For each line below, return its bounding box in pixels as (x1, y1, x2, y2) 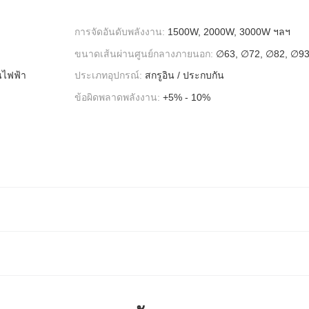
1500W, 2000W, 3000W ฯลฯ (168, 26, 290, 37)
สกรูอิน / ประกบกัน (145, 70, 224, 81)
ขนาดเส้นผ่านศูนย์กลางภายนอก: (74, 48, 213, 59)
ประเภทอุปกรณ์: (74, 70, 142, 81)
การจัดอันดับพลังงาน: (74, 26, 165, 37)
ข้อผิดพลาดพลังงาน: (74, 92, 160, 103)
